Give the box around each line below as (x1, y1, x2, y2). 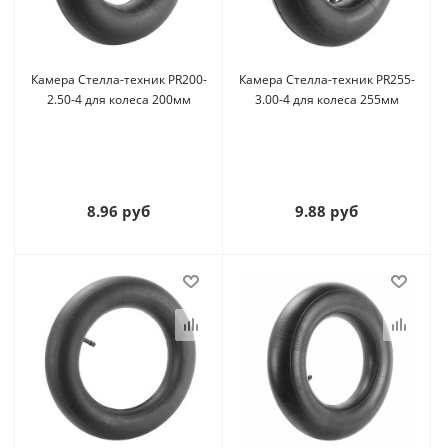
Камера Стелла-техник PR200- (30, 71, 207, 88)
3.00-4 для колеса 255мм (254, 91, 399, 108)
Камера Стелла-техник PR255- (238, 71, 415, 88)
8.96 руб (87, 201, 150, 221)
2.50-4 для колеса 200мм (46, 91, 191, 108)
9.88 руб (295, 201, 358, 221)
